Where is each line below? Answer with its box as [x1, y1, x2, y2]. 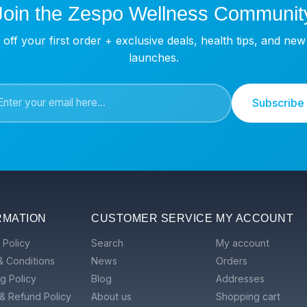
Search [91, 236, 123, 249]
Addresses [216, 272, 265, 284]
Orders [216, 254, 247, 267]
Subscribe [252, 95, 304, 110]
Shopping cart [216, 290, 280, 302]
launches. [128, 50, 179, 64]
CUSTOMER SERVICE [91, 212, 212, 224]
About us [91, 290, 132, 302]
